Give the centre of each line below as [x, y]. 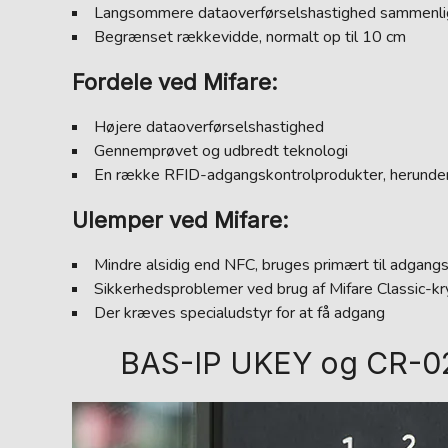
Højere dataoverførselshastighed [209, 127]
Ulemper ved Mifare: [180, 220]
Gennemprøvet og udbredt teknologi [221, 151]
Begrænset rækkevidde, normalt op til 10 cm [250, 37]
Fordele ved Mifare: [175, 82]
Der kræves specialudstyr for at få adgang [239, 313]
